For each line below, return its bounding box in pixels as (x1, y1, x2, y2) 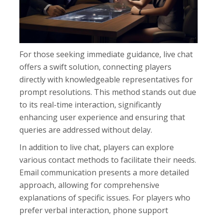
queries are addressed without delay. (19, 124, 153, 136)
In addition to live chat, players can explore (19, 142, 174, 153)
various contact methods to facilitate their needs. (19, 155, 197, 166)
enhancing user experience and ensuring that (19, 112, 186, 123)
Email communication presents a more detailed (19, 167, 189, 178)
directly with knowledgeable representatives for (19, 74, 193, 85)
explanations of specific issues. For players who (19, 192, 191, 203)
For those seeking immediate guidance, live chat (19, 49, 193, 60)
